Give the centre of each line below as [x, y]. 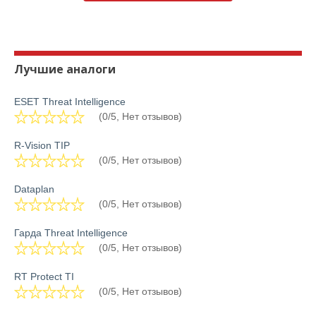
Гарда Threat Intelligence [71, 233]
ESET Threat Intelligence [70, 102]
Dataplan [34, 189]
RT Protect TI [44, 276]
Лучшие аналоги [65, 69]
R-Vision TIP [42, 145]
